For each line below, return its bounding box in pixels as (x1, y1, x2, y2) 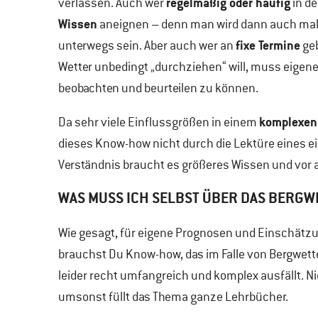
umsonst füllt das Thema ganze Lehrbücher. (58, 289, 288, 305)
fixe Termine (236, 37, 300, 53)
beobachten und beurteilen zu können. (58, 80, 258, 96)
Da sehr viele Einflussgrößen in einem (58, 114, 259, 130)
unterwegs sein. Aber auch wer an (58, 38, 236, 53)
